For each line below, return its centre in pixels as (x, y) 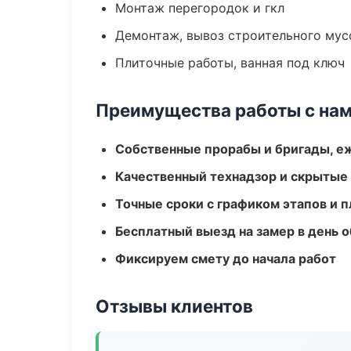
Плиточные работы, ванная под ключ (230, 63)
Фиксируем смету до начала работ (226, 259)
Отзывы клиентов (174, 306)
